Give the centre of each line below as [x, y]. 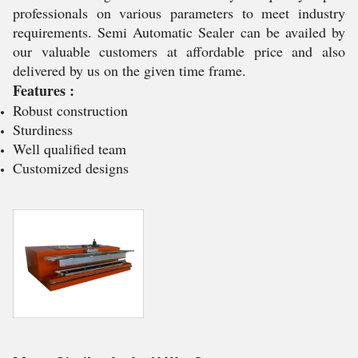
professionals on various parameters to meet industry [179, 13]
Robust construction [70, 110]
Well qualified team [70, 149]
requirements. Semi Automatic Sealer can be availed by [179, 32]
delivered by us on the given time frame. [129, 70]
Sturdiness [43, 129]
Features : [44, 90]
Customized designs [71, 168]
